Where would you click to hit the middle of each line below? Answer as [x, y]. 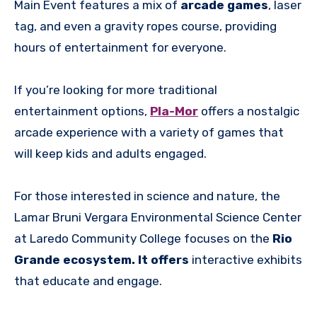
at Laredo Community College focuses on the [143, 239]
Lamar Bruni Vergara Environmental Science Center [158, 218]
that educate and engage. [88, 281]
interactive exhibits [246, 260]
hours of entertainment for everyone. [120, 48]
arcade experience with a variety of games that [149, 133]
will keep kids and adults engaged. [110, 154]
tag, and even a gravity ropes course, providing [145, 27]
